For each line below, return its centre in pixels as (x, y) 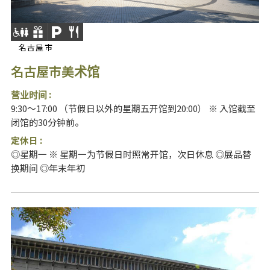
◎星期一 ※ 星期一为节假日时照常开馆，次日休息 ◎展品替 (131, 154)
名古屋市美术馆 (55, 71)
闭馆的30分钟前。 (47, 122)
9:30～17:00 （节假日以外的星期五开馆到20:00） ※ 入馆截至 (133, 108)
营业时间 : (31, 94)
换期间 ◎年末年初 (48, 168)
